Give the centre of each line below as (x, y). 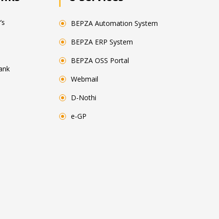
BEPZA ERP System (102, 42)
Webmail (85, 79)
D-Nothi (84, 98)
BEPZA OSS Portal (100, 60)
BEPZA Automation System (114, 23)
